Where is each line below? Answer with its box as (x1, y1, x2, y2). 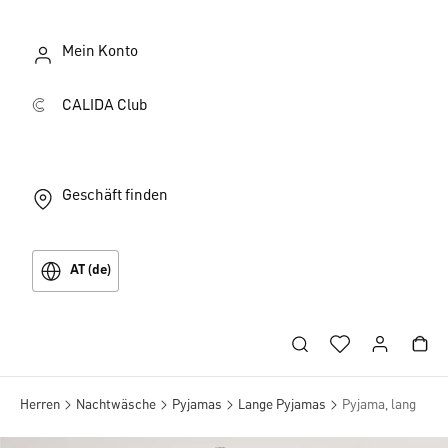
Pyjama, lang (342, 398, 416, 412)
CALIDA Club (62, 98, 147, 114)
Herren (20, 398, 60, 412)
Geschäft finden (62, 188, 168, 204)
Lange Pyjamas (238, 398, 326, 412)
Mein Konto (62, 44, 138, 60)
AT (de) (70, 263, 111, 278)
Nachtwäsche (76, 398, 156, 412)
